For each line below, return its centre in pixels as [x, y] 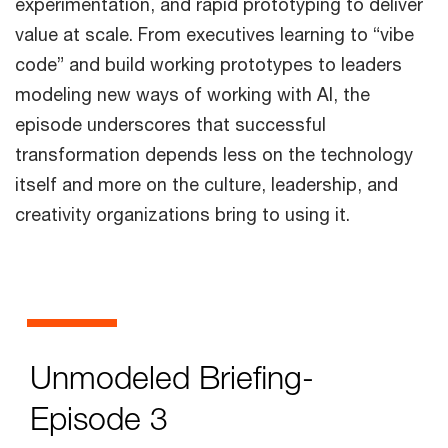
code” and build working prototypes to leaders [208, 64]
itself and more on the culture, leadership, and [206, 184]
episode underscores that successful [170, 124]
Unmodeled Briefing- [172, 377]
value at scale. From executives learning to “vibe [214, 34]
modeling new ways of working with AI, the [192, 94]
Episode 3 [99, 418]
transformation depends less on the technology [214, 154]
